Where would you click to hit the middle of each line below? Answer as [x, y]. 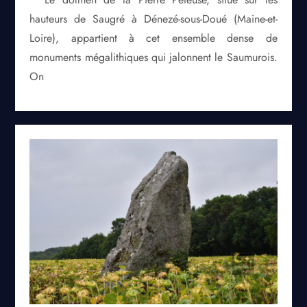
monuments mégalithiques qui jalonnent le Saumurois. [153, 57]
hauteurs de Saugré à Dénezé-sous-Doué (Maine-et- [153, 19]
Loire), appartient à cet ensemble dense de [153, 38]
